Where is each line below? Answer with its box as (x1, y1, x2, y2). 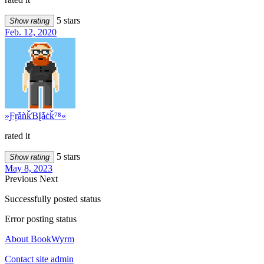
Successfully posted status (5, 194, 101, 204)
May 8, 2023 (5, 163, 52, 174)
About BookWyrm (5, 234, 74, 245)
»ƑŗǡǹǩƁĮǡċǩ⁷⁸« (5, 111, 66, 121)
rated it (5, 131, 30, 141)
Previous (5, 174, 39, 184)
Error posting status (5, 214, 77, 225)
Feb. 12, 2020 (5, 27, 57, 38)
